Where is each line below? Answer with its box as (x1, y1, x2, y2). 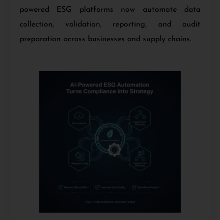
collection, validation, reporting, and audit (20, 20, 200, 28)
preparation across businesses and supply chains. (20, 35, 192, 43)
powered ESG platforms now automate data (20, 5, 200, 14)
